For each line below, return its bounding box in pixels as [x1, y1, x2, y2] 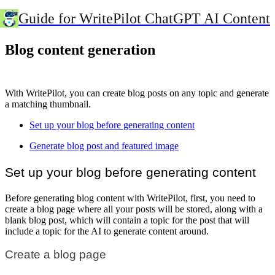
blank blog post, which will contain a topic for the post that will [5, 214, 249, 225]
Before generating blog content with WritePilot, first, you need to [5, 192, 255, 203]
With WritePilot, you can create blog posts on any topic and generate [5, 87, 269, 98]
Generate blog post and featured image [29, 140, 179, 151]
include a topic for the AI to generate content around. [5, 225, 209, 236]
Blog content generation [5, 41, 155, 58]
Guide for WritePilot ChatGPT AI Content [18, 10, 270, 26]
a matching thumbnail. [5, 98, 91, 109]
